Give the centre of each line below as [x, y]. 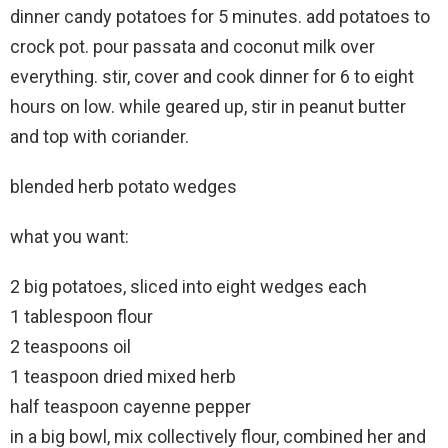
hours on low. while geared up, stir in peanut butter [208, 106]
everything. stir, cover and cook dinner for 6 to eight [212, 76]
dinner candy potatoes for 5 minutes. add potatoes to [220, 16]
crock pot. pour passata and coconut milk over [192, 46]
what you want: [69, 236]
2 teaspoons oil [70, 346]
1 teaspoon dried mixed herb [123, 376]
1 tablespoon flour [81, 316]
